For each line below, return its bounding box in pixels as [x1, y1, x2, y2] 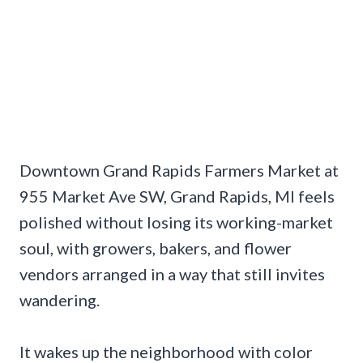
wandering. [19, 289, 100, 310]
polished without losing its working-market [19, 211, 333, 232]
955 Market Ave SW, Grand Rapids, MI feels [19, 186, 335, 206]
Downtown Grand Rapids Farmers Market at [19, 160, 339, 180]
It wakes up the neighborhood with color [19, 341, 313, 361]
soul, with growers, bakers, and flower [19, 237, 292, 258]
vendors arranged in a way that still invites [19, 263, 325, 284]
